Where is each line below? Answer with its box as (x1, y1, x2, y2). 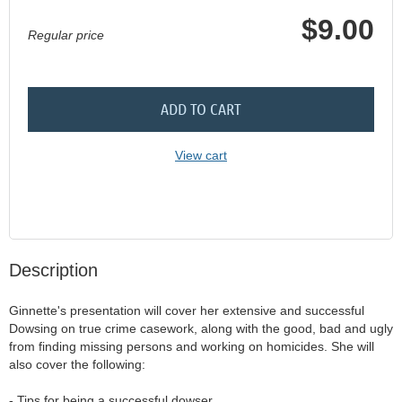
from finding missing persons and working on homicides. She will (9, 339, 374, 354)
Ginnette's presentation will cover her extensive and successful (9, 303, 364, 319)
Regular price (28, 28, 104, 43)
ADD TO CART (161, 99, 241, 119)
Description (9, 260, 98, 281)
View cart (175, 148, 227, 163)
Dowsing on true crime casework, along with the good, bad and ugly (9, 321, 393, 336)
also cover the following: (9, 357, 145, 372)
